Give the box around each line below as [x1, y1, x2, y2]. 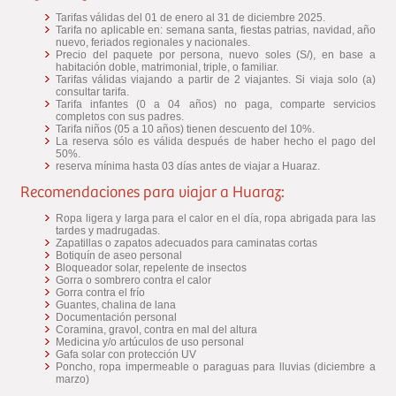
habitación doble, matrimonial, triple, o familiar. [56, 60, 278, 73]
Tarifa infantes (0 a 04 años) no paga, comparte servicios [56, 97, 376, 110]
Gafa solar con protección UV [56, 347, 196, 361]
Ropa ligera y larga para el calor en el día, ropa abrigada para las [56, 211, 376, 225]
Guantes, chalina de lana [56, 298, 176, 311]
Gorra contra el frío [56, 286, 145, 299]
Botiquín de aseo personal [56, 248, 182, 262]
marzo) [56, 372, 89, 385]
